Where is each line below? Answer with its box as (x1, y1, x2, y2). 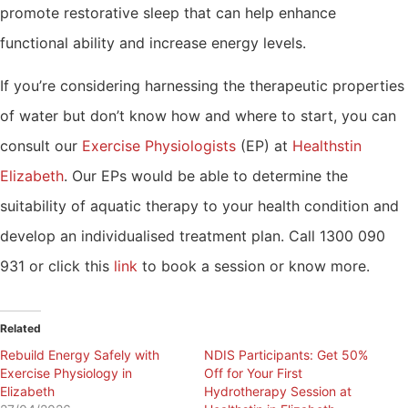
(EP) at (236, 137, 292, 156)
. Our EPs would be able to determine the (64, 167, 348, 186)
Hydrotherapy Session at (204, 383, 352, 400)
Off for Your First (204, 365, 302, 382)
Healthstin (292, 137, 362, 156)
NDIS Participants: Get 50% (204, 347, 368, 363)
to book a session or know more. (138, 257, 370, 276)
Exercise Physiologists (82, 137, 236, 156)
